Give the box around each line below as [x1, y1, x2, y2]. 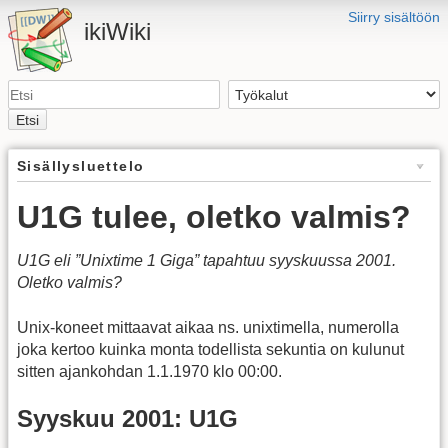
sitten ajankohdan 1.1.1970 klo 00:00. [17, 362, 282, 380]
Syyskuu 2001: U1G [17, 404, 238, 432]
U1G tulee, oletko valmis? [17, 198, 411, 235]
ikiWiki [84, 18, 151, 45]
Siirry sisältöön [348, 9, 440, 25]
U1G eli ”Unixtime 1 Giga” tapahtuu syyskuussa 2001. [17, 252, 396, 270]
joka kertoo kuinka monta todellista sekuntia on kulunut [17, 340, 404, 358]
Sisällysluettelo [17, 157, 145, 174]
